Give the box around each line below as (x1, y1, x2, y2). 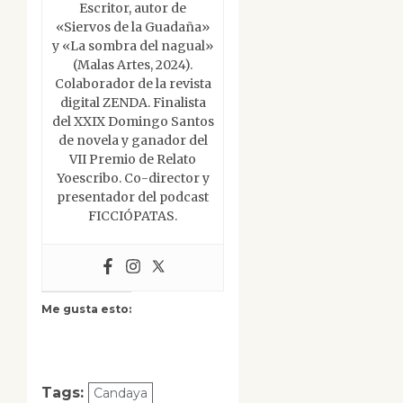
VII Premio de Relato (69, 151, 197, 168)
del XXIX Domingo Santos (51, 113, 214, 130)
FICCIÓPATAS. (88, 208, 178, 225)
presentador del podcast (57, 189, 210, 206)
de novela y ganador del (58, 132, 208, 149)
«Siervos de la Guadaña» (56, 19, 210, 36)
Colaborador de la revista (54, 76, 211, 93)
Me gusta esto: (41, 302, 131, 317)
